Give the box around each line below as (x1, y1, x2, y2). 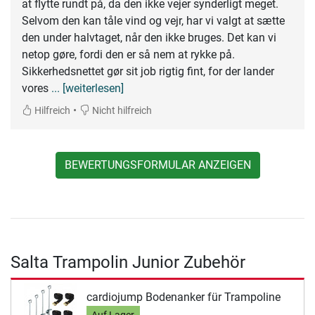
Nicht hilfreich (90, 105, 152, 117)
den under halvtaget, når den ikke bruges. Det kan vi (22, 31, 276, 45)
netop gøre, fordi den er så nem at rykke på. (22, 48, 235, 62)
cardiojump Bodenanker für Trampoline (86, 290, 281, 304)
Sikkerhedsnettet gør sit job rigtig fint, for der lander (22, 65, 274, 79)
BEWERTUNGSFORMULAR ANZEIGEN (64, 158, 251, 172)
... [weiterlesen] (51, 82, 124, 96)
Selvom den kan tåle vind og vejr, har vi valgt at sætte (22, 14, 285, 28)
